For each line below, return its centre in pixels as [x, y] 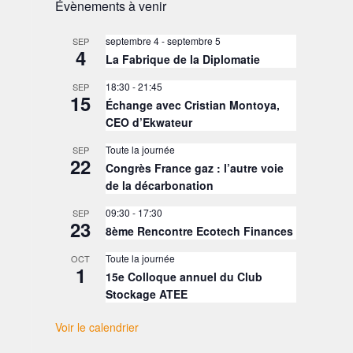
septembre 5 [194, 41]
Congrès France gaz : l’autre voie [195, 168]
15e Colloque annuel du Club [184, 277]
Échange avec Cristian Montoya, [193, 105]
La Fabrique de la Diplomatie [183, 59]
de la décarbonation [160, 185]
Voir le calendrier [97, 327]
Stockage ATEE [147, 294]
